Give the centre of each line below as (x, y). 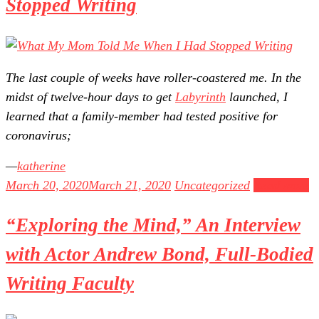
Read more (281, 185)
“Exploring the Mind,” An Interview (153, 225)
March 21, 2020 (130, 185)
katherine (41, 166)
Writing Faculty (70, 284)
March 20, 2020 (47, 185)
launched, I (257, 96)
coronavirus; (38, 135)
